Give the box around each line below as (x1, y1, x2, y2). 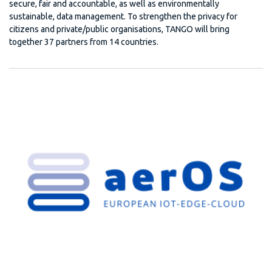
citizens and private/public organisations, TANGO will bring (9, 24, 229, 35)
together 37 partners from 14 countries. (9, 37, 158, 47)
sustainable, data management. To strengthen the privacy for (9, 12, 237, 22)
